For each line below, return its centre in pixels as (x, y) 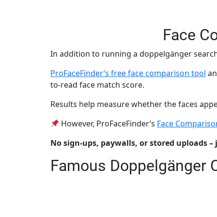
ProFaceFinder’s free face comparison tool (128, 73)
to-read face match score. (97, 85)
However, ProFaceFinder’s (108, 124)
